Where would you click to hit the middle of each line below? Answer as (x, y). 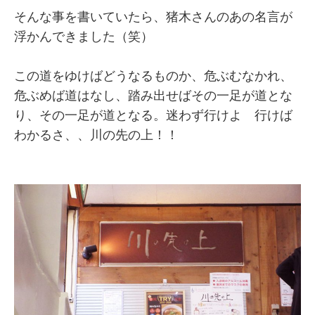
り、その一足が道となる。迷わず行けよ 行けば (153, 115)
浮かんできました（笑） (84, 36)
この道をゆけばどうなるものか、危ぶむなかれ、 (153, 76)
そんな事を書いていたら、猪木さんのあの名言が (153, 17)
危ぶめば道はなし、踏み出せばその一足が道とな (153, 95)
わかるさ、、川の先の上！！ (96, 135)
